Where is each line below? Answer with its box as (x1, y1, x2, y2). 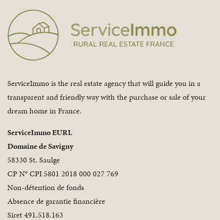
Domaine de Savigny (7, 140, 73, 152)
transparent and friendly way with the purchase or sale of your (7, 91, 206, 103)
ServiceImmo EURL (7, 127, 72, 138)
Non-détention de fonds (7, 182, 84, 193)
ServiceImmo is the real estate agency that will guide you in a (7, 78, 200, 89)
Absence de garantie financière (7, 195, 105, 207)
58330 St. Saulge (7, 154, 60, 166)
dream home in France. (7, 105, 82, 117)
